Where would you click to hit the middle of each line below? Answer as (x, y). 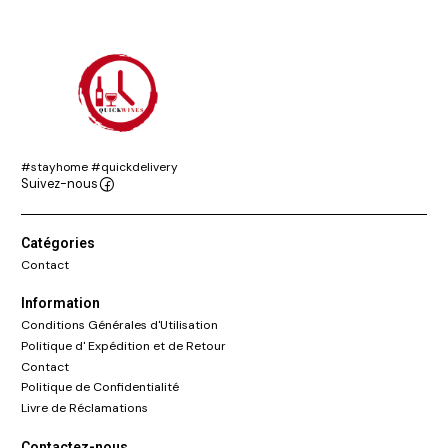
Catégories (58, 242)
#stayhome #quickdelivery (99, 166)
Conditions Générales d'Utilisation (119, 325)
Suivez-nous (59, 184)
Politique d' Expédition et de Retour (123, 346)
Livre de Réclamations (84, 407)
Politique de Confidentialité (100, 387)
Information (60, 303)
